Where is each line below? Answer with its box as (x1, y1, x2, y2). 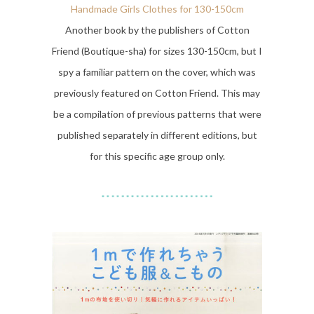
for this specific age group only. (89, 150, 225, 163)
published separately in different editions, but (57, 129, 257, 142)
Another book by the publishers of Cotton (64, 24, 250, 36)
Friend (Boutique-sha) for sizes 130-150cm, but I (52, 45, 262, 57)
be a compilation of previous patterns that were (53, 108, 261, 121)
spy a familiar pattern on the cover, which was (58, 66, 256, 78)
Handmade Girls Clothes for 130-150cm (70, 3, 244, 15)
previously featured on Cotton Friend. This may (54, 87, 260, 100)
